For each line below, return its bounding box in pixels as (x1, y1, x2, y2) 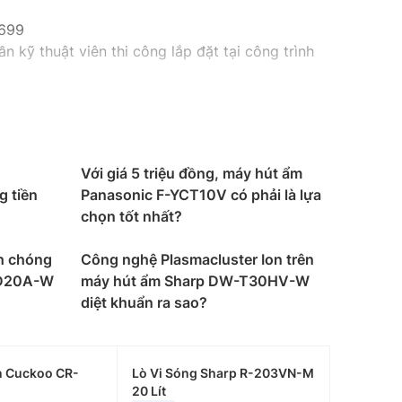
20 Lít (132, 383, 167, 398)
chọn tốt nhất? (81, 207, 182, 225)
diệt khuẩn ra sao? (81, 293, 207, 311)
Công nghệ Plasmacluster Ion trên (81, 250, 314, 268)
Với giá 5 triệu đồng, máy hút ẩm (81, 164, 302, 182)
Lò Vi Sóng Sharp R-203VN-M (132, 365, 315, 380)
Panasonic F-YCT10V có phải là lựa (81, 186, 321, 204)
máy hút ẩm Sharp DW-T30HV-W (81, 272, 310, 290)
